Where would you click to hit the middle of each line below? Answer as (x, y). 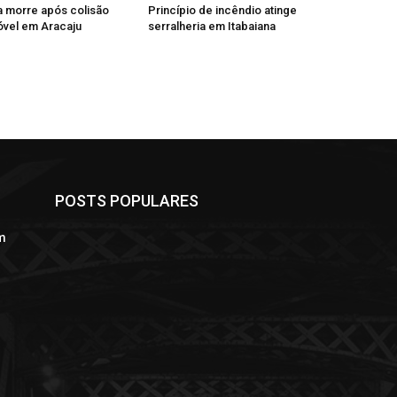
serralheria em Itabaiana (212, 27)
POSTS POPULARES (127, 201)
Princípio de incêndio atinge (223, 11)
